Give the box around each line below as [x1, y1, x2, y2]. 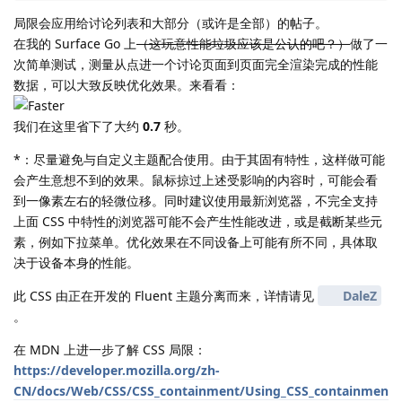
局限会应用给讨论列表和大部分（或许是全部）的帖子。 [13, 13, 328, 31]
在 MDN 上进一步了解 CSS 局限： [13, 340, 206, 358]
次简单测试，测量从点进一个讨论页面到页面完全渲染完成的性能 [13, 55, 378, 73]
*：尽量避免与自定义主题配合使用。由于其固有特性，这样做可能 [13, 150, 385, 168]
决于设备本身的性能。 [13, 253, 139, 271]
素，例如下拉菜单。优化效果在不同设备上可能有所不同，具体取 [13, 232, 378, 250]
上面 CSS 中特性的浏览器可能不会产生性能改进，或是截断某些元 [13, 212, 382, 230]
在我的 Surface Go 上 [13, 34, 136, 52]
